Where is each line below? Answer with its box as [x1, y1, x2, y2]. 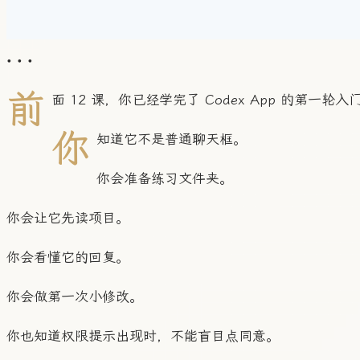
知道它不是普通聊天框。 [96, 131, 247, 148]
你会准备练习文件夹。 [96, 170, 233, 187]
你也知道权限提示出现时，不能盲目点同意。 [6, 328, 280, 345]
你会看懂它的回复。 [6, 249, 129, 266]
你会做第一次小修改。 [6, 288, 143, 305]
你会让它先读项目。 [6, 210, 129, 227]
